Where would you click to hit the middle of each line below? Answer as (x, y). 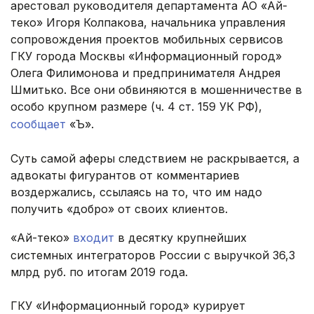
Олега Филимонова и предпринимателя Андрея (145, 73)
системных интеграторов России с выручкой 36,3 (153, 255)
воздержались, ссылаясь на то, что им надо (136, 192)
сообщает (38, 124)
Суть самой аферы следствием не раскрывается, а (155, 159)
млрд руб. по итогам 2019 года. (99, 272)
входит (94, 238)
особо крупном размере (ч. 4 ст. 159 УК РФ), (136, 107)
